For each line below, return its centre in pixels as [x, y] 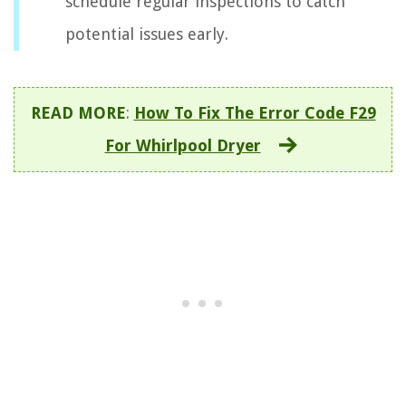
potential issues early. [147, 34]
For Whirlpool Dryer [183, 146]
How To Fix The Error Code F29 [255, 113]
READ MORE [78, 113]
